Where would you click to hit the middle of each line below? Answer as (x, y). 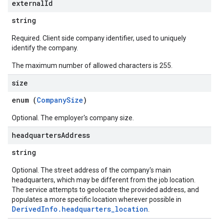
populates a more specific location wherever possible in (97, 199)
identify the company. (45, 48)
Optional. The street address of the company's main (91, 170)
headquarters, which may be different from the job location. (104, 180)
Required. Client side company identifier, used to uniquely (99, 38)
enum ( (24, 100)
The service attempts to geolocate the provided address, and (105, 190)
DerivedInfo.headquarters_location (80, 209)
